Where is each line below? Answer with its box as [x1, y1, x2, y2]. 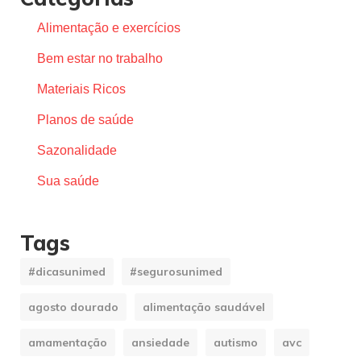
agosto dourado [28, 300, 118, 315]
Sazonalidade [37, 143, 117, 158]
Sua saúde [37, 174, 99, 189]
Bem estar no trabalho [37, 52, 163, 66]
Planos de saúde [37, 113, 134, 127]
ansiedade [131, 335, 189, 351]
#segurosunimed [130, 264, 222, 280]
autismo [214, 335, 258, 351]
